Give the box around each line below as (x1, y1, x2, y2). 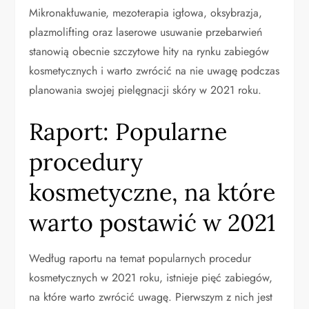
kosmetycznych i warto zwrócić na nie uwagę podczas (29, 63, 280, 79)
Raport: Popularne (29, 117, 228, 147)
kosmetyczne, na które (29, 177, 276, 208)
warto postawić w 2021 (29, 208, 276, 238)
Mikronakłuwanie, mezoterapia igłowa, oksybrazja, (29, 5, 263, 21)
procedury (29, 147, 143, 177)
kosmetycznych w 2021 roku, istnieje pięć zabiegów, (29, 270, 273, 286)
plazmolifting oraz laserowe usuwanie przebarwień (29, 24, 263, 41)
